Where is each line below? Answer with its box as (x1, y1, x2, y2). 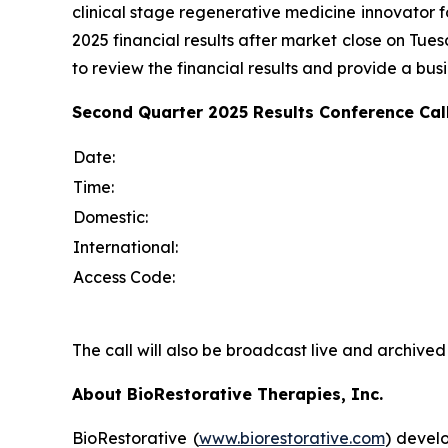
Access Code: (73, 266, 175, 287)
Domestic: (73, 206, 148, 227)
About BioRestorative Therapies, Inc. (72, 383, 383, 404)
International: (73, 236, 178, 257)
